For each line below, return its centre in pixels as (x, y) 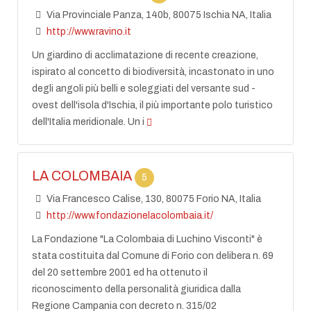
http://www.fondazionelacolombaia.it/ (129, 216)
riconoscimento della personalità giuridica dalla (137, 289)
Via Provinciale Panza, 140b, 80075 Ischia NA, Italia (158, 15)
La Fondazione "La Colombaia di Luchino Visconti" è (148, 239)
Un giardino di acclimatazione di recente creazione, (145, 55)
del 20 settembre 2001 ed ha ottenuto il (120, 272)
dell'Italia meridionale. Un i (89, 122)
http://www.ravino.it (89, 32)
